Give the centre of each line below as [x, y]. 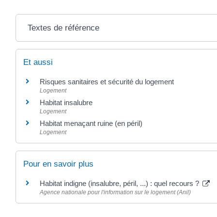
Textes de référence [63, 28]
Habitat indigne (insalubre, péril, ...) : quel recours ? [120, 183]
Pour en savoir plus [58, 164]
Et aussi [38, 62]
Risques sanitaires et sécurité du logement [107, 81]
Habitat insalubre [66, 102]
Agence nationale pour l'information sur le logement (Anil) [115, 192]
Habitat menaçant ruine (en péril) [91, 123]
